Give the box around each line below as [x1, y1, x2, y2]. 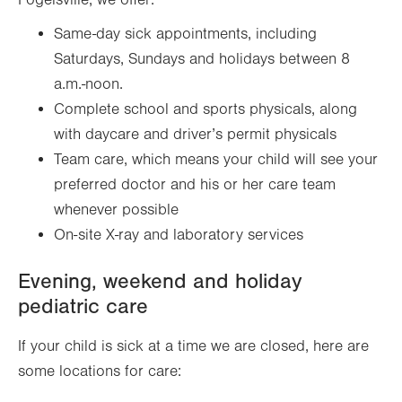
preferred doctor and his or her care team [54, 176, 336, 195]
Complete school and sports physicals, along [54, 100, 357, 119]
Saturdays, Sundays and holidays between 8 [54, 50, 350, 69]
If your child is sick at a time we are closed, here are [18, 337, 369, 356]
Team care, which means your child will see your [54, 151, 378, 170]
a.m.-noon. [54, 75, 123, 94]
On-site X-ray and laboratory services [54, 226, 303, 245]
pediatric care [18, 294, 148, 319]
